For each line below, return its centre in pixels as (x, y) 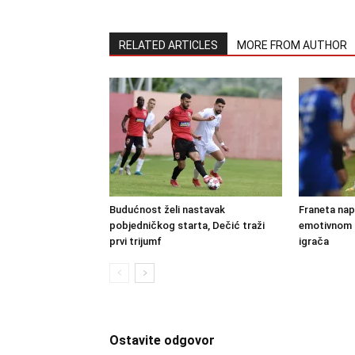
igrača (314, 241)
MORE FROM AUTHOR (292, 45)
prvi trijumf (136, 241)
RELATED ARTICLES (168, 45)
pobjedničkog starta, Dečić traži (187, 225)
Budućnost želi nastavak (167, 210)
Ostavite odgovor (162, 340)
